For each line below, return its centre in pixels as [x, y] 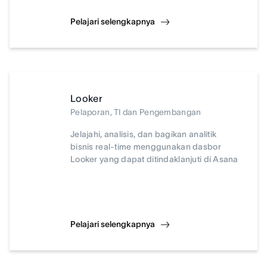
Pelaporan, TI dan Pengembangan [136, 112]
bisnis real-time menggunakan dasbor [146, 147]
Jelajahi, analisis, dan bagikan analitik [144, 134]
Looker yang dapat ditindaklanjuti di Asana [154, 159]
